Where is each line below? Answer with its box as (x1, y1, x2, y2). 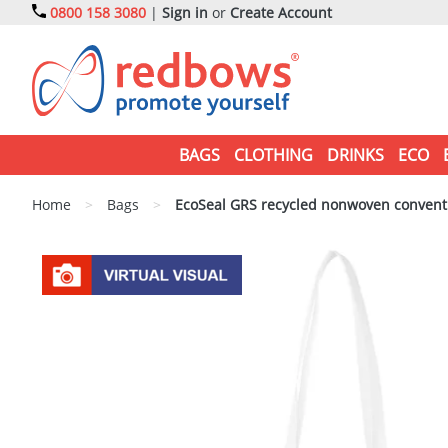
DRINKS (326, 144, 384, 166)
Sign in (162, 3, 208, 22)
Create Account (230, 3, 332, 22)
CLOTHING (233, 144, 313, 166)
